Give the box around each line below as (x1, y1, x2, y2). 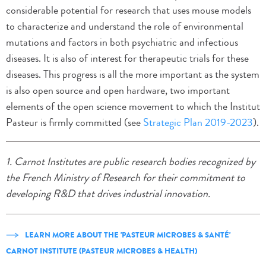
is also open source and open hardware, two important (6, 83, 230, 99)
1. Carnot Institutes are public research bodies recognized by (6, 154, 255, 170)
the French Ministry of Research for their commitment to (6, 170, 245, 186)
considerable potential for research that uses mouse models (6, 2, 251, 18)
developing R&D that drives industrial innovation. (6, 186, 210, 202)
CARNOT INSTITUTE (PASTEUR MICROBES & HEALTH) (6, 245, 197, 257)
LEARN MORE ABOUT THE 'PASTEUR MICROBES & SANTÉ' (25, 229, 230, 241)
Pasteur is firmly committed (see (6, 115, 143, 131)
